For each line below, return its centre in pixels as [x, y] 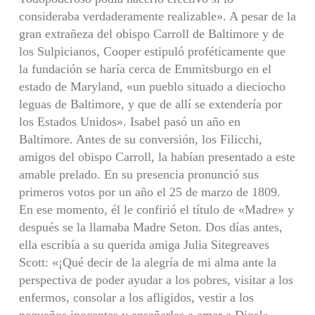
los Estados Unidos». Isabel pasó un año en [129, 121]
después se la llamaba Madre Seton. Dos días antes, [150, 227]
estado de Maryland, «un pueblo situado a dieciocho [152, 86]
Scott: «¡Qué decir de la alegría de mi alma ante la [147, 262]
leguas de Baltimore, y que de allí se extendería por [150, 104]
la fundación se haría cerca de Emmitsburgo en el [145, 69]
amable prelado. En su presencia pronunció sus [139, 174]
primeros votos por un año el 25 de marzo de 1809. [149, 192]
